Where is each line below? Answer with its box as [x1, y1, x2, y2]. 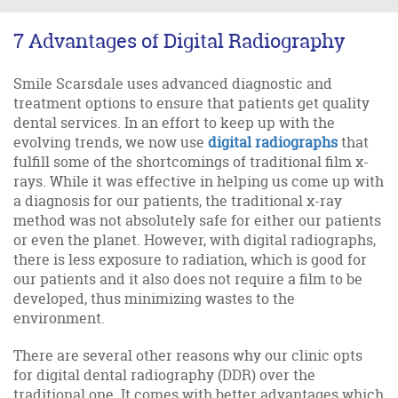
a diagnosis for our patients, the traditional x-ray [13, 190, 342, 211]
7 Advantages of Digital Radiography [13, 27, 345, 54]
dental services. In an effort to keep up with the [13, 112, 335, 132]
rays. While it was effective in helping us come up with [13, 171, 384, 191]
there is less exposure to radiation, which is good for [13, 249, 367, 269]
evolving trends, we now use [13, 131, 208, 152]
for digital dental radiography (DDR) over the [13, 364, 315, 385]
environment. [13, 307, 105, 328]
